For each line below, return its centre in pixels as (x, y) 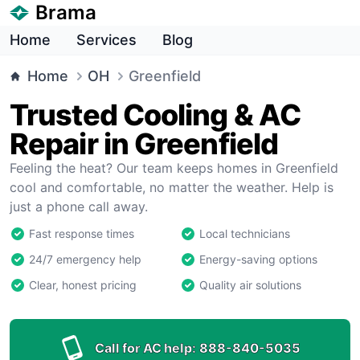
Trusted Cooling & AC (155, 115)
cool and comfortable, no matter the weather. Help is (172, 187)
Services (106, 40)
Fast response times (82, 233)
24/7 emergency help (85, 259)
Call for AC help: (145, 348)
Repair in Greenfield (144, 144)
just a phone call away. (79, 207)
